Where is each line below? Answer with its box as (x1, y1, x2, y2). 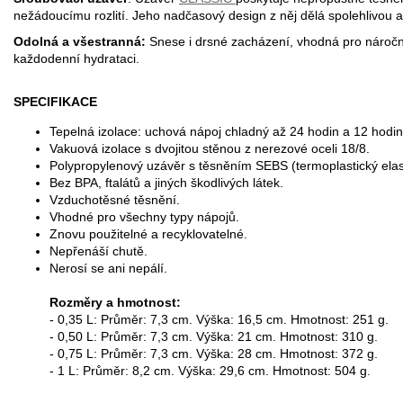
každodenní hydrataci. (13, 50, 139, 66)
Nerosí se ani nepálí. (49, 260, 167, 275)
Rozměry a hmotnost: (49, 294, 181, 309)
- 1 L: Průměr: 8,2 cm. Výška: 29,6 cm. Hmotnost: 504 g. (49, 363, 371, 378)
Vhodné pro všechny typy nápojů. (49, 209, 239, 224)
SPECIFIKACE (13, 94, 97, 109)
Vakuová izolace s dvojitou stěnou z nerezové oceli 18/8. (49, 140, 370, 156)
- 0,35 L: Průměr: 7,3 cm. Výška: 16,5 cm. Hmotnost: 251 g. (49, 311, 389, 327)
